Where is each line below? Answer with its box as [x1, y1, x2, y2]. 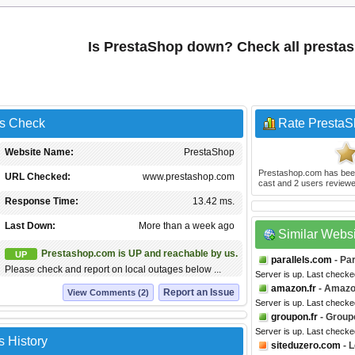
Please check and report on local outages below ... [5, 264, 221, 275]
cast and [258, 178, 294, 188]
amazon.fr [271, 283, 316, 294]
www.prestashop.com [143, 171, 235, 182]
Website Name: [5, 147, 74, 158]
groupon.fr [271, 311, 318, 323]
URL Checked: [5, 171, 71, 182]
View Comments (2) [67, 288, 149, 297]
